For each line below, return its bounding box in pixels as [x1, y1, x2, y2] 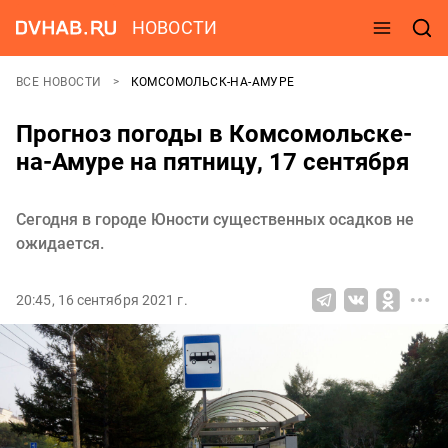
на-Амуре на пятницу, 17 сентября [16, 148, 409, 176]
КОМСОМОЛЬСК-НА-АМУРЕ [130, 75, 295, 89]
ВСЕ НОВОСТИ [16, 75, 105, 89]
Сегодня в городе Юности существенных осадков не [16, 210, 414, 229]
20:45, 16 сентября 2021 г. [16, 292, 188, 308]
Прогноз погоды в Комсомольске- [16, 120, 412, 148]
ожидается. [16, 234, 104, 253]
